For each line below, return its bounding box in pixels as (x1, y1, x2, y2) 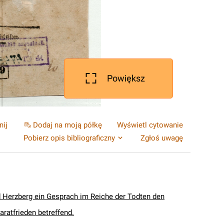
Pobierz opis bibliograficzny (23, 133, 115, 142)
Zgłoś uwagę (140, 133, 183, 142)
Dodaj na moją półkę (33, 120, 102, 129)
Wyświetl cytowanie (117, 120, 183, 129)
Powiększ (107, 73, 145, 83)
